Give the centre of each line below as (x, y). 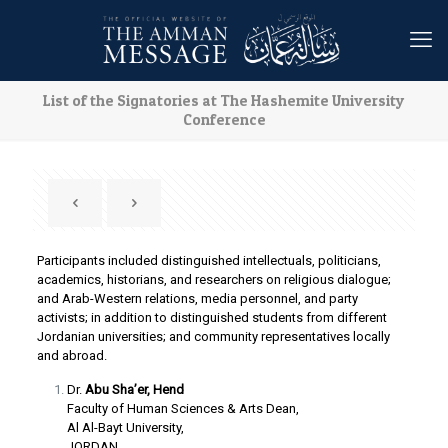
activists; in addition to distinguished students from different (211, 317)
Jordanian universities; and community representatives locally (213, 336)
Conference (224, 119)
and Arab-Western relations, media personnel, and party (197, 298)
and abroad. (71, 355)
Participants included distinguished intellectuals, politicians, (208, 260)
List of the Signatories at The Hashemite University (224, 100)
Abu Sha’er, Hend (134, 389)
